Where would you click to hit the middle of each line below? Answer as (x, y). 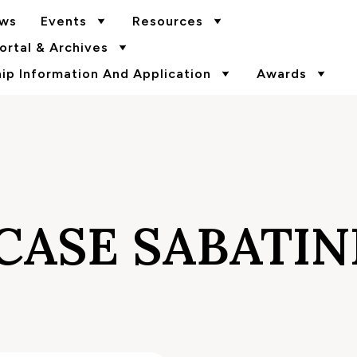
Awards (281, 74)
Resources (167, 21)
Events (63, 21)
